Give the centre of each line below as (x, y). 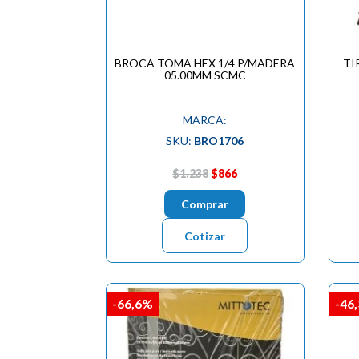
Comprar (205, 204)
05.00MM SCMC (205, 75)
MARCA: (205, 120)
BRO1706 (219, 141)
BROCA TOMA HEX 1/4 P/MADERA (205, 63)
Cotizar (205, 236)
